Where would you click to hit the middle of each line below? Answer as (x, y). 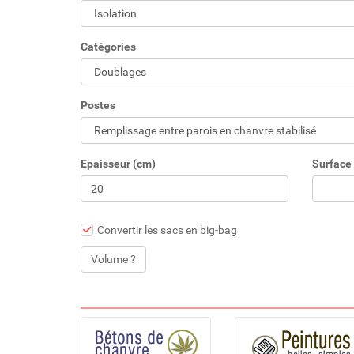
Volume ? (113, 259)
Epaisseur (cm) (118, 164)
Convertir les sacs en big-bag (166, 230)
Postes (98, 105)
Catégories (108, 47)
